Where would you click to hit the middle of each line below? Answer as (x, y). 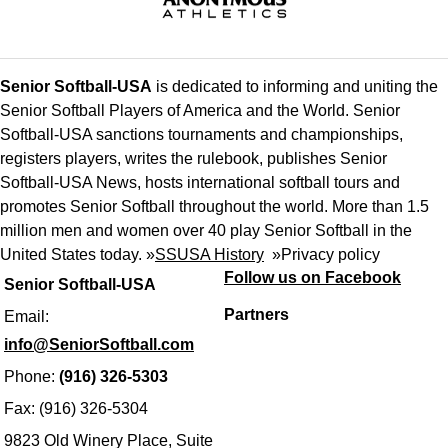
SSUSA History (209, 255)
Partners (256, 315)
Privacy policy (330, 255)
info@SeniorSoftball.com (99, 345)
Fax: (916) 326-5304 (76, 409)
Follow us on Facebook (312, 278)
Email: (26, 317)
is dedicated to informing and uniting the (295, 87)
